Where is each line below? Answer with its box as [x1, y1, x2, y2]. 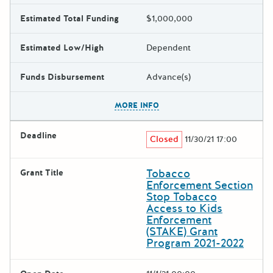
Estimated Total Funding [20, 12, 119, 24]
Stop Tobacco [146, 189, 217, 204]
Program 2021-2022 [146, 235, 244, 250]
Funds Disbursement [20, 71, 104, 83]
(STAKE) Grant [146, 224, 218, 239]
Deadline [20, 129, 57, 141]
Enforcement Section [146, 177, 253, 193]
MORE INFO [114, 100, 159, 110]
